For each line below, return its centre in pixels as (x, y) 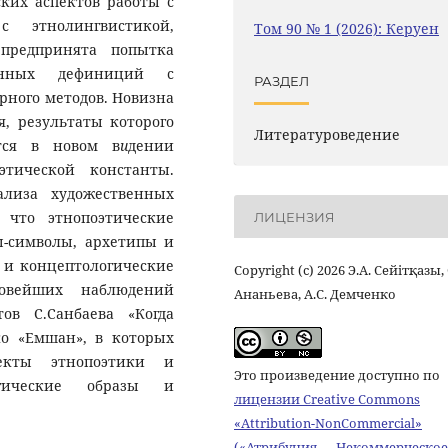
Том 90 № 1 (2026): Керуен (347, 29)
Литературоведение (327, 135)
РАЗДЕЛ (282, 80)
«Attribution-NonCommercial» (328, 422)
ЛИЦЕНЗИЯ (295, 216)
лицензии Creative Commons (327, 398)
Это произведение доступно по (337, 374)
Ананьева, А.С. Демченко (315, 294)
